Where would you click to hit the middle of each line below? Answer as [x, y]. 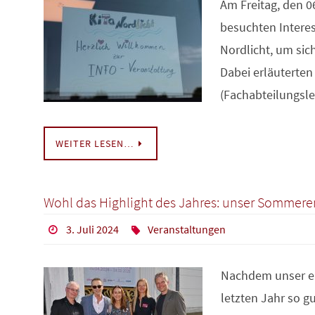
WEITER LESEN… [95, 143]
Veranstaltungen [187, 229]
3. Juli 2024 [92, 229]
